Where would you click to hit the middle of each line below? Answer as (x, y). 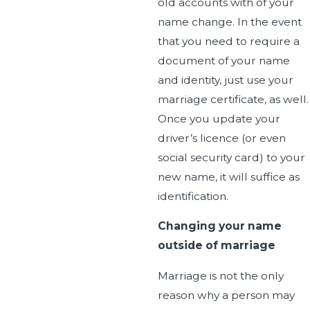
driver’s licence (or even (221, 138)
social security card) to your (231, 157)
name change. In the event (229, 21)
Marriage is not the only (220, 275)
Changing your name (219, 226)
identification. (193, 196)
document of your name (224, 60)
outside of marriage (216, 246)
